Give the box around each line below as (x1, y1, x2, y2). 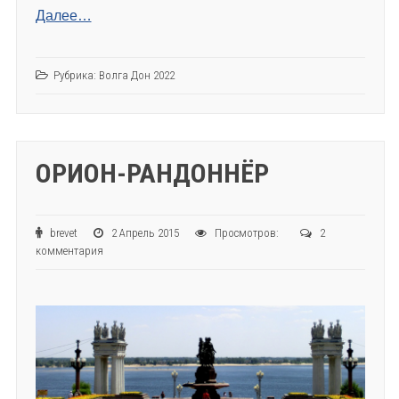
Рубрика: (53, 69, 99, 83)
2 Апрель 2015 (108, 226, 195, 240)
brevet (46, 226, 94, 240)
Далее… (35, 8, 92, 24)
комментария (35, 244, 103, 258)
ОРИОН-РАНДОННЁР (35, 158, 269, 190)
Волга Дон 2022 (98, 69, 175, 83)
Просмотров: (211, 226, 300, 240)
